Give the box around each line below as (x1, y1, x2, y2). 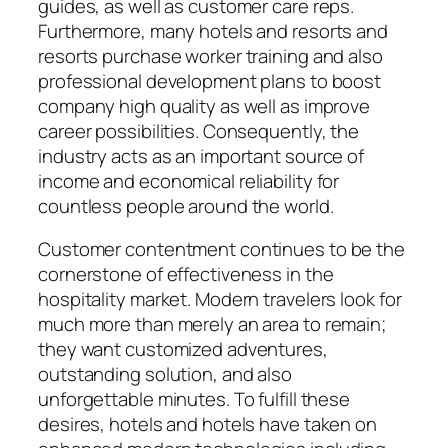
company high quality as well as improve (38, 92, 371, 119)
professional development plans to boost (38, 67, 382, 94)
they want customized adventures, (38, 336, 328, 363)
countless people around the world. (38, 192, 334, 219)
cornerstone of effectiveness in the (38, 261, 334, 288)
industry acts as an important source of (38, 142, 365, 169)
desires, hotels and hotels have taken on (38, 411, 377, 438)
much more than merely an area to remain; (38, 311, 386, 338)
